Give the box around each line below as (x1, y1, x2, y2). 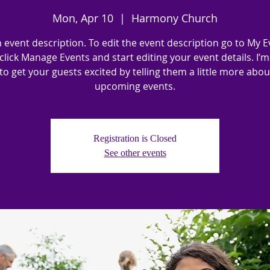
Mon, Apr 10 (52, 11, 113, 25)
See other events (104, 148, 166, 158)
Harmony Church (131, 11, 218, 25)
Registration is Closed (93, 133, 177, 143)
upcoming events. (95, 80, 175, 93)
